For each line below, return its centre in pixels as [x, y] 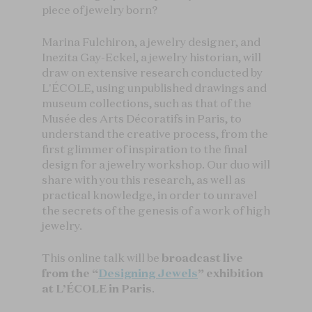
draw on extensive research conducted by [152, 72]
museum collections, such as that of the [147, 103]
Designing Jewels [148, 273]
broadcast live [202, 258]
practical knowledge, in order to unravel [149, 195]
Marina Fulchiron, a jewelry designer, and [151, 42]
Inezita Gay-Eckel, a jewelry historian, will [151, 57]
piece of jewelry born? [100, 10]
